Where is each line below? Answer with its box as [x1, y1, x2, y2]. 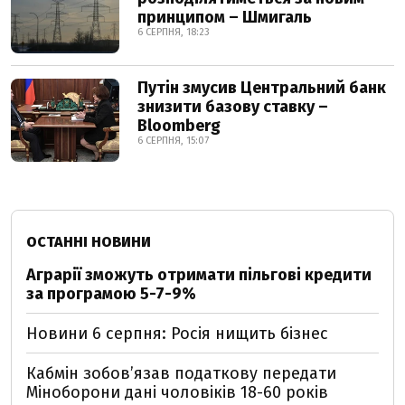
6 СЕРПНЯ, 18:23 [137, 26, 210, 38]
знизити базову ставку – [137, 97, 328, 117]
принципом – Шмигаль [137, 7, 312, 27]
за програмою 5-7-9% [26, 284, 196, 304]
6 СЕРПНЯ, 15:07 [137, 135, 209, 146]
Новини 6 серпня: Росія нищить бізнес [26, 324, 328, 344]
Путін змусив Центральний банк [137, 78, 386, 98]
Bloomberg [137, 116, 221, 136]
